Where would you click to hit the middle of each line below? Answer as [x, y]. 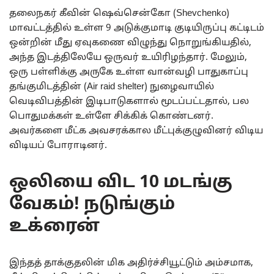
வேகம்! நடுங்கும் [92, 205]
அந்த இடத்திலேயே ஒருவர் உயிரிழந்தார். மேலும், [128, 57]
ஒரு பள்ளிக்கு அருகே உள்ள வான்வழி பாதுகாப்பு [129, 72]
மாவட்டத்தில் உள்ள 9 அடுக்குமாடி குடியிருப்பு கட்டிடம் [137, 28]
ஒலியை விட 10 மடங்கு [121, 183]
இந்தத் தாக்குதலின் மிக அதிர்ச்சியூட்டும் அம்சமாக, [131, 263]
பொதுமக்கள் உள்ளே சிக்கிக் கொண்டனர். [111, 116]
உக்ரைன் [54, 227]
